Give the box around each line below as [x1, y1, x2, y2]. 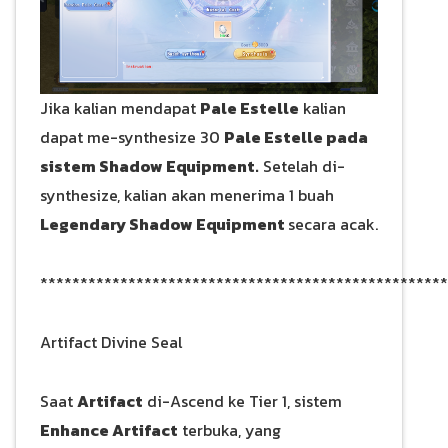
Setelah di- [259, 153, 345, 178]
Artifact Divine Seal [40, 329, 182, 354]
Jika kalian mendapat [40, 95, 200, 120]
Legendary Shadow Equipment [40, 211, 288, 236]
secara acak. [288, 211, 378, 236]
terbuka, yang [178, 417, 281, 442]
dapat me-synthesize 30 [40, 124, 224, 149]
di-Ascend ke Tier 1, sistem [143, 388, 342, 413]
